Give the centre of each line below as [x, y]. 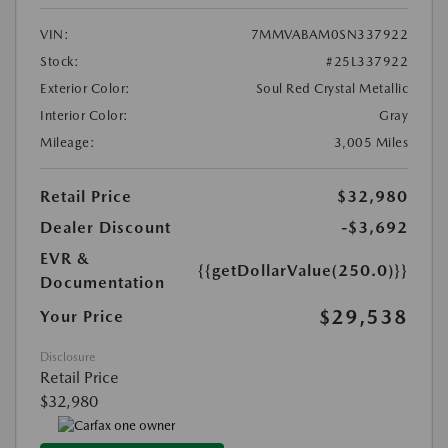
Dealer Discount [105, 228]
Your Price [82, 317]
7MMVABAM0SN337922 [329, 35]
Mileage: [67, 143]
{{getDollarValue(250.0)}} [303, 271]
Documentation [102, 283]
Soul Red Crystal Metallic [331, 89]
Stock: [59, 62]
